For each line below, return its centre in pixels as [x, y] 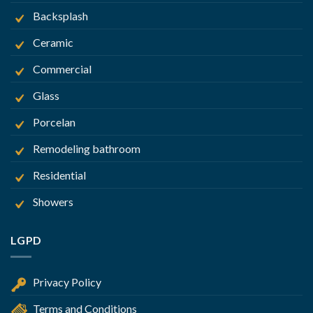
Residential [59, 175]
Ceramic [53, 42]
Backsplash [60, 15]
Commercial [62, 68]
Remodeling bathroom [87, 148]
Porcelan [54, 122]
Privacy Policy [67, 282]
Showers [53, 201]
